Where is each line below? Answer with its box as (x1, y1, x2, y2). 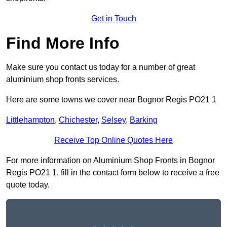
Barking (130, 116, 158, 125)
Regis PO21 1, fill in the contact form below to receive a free (6, 168, 219, 177)
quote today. (6, 180, 50, 190)
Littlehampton (6, 116, 55, 125)
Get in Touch (91, 14, 136, 23)
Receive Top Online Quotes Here (54, 136, 173, 145)
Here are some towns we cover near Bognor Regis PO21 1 (6, 95, 216, 104)
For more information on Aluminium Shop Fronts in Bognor (6, 156, 215, 165)
